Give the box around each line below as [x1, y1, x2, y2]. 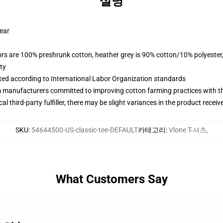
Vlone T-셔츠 [168, 126, 207, 134]
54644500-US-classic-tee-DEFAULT [31, 126, 138, 134]
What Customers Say [55, 172, 168, 186]
